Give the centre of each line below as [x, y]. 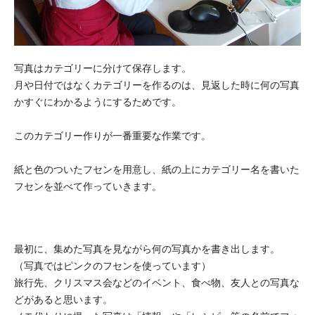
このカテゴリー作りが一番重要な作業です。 [112, 135]
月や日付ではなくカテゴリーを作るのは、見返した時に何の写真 [157, 85]
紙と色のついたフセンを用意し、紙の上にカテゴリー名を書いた [157, 169]
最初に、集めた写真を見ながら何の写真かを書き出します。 [147, 249]
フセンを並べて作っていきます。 [88, 186]
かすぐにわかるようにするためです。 [98, 102]
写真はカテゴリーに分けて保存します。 [103, 68]
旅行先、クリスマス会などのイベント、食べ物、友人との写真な [157, 282]
